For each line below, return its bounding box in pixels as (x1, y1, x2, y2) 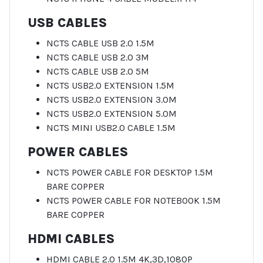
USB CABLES (28, 15, 107, 30)
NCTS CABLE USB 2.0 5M (46, 65, 149, 77)
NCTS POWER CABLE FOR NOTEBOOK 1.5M (46, 194, 221, 206)
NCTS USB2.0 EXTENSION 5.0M (46, 107, 177, 119)
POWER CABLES (28, 144, 128, 159)
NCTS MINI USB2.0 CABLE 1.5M (46, 122, 176, 133)
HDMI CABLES (28, 231, 114, 246)
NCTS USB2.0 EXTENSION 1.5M (46, 79, 174, 91)
